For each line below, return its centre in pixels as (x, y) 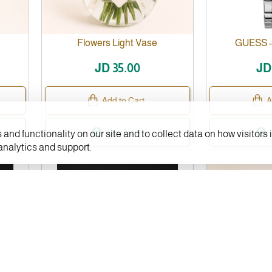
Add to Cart (124, 100)
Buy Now (124, 131)
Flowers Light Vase (117, 42)
